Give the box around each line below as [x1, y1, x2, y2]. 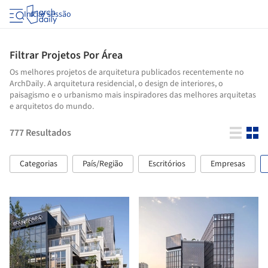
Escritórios [148, 158, 185, 170]
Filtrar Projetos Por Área [10, 48, 123, 63]
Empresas [211, 158, 245, 170]
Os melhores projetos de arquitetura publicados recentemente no [10, 66, 244, 78]
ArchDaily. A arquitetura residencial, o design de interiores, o [10, 78, 223, 90]
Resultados [26, 126, 71, 139]
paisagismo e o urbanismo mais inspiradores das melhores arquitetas [10, 89, 256, 101]
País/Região [83, 158, 123, 170]
